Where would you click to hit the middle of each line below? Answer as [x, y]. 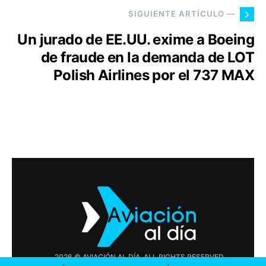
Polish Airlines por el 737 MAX [154, 75]
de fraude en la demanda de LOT [148, 57]
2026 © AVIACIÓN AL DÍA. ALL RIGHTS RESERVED [139, 256]
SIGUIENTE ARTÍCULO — [182, 14]
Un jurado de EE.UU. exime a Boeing [136, 39]
